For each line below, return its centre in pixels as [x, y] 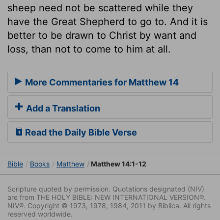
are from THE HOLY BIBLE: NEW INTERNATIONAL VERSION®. [107, 197]
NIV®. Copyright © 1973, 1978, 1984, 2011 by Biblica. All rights [109, 206]
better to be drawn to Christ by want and [102, 35]
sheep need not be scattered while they [100, 8]
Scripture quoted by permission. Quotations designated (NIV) [106, 189]
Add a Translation [62, 109]
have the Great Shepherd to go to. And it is [108, 21]
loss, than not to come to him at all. [89, 49]
